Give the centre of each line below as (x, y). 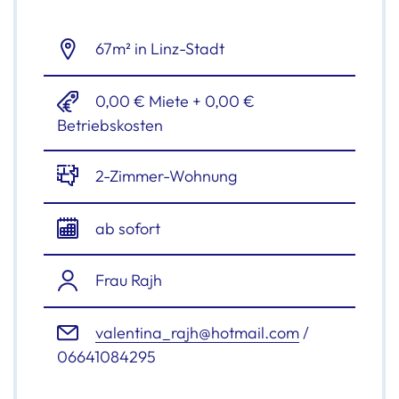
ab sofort (126, 228)
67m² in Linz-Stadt (158, 49)
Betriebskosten (110, 125)
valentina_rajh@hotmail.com (197, 333)
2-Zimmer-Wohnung (164, 175)
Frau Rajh (127, 281)
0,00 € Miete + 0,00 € (173, 101)
